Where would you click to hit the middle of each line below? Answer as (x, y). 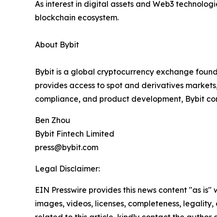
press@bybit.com (67, 147)
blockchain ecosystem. (77, 18)
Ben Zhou (53, 120)
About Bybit (57, 45)
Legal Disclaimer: (67, 169)
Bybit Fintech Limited (75, 134)
